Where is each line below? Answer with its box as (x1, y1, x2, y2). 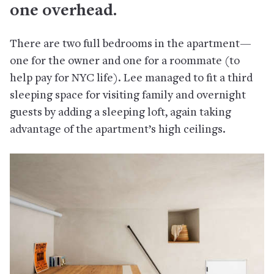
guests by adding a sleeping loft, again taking (10, 107, 231, 119)
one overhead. (10, 3, 117, 21)
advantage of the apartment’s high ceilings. (10, 124, 226, 136)
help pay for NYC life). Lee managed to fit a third (10, 73, 253, 85)
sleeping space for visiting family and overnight (10, 90, 246, 102)
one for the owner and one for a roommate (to (10, 56, 240, 68)
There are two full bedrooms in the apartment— (10, 39, 251, 51)
